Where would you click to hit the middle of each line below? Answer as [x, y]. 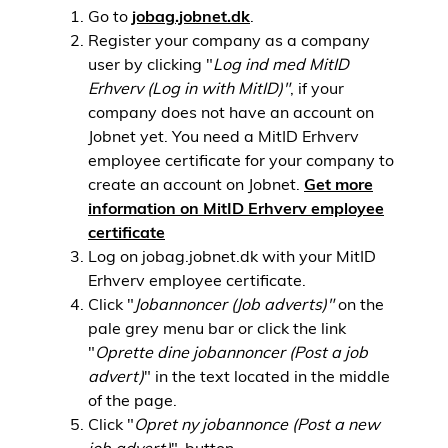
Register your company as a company [229, 40]
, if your [317, 88]
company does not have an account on [231, 112]
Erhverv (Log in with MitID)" [189, 88]
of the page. [132, 400]
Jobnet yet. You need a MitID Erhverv [223, 136]
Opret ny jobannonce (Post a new [257, 424]
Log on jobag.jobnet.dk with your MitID [232, 256]
